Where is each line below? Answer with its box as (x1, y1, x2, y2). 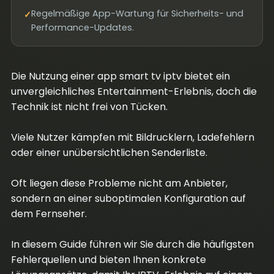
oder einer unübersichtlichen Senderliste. (10, 146, 207, 160)
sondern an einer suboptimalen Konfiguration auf (10, 191, 246, 206)
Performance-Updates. (31, 21, 134, 34)
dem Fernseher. (10, 207, 87, 221)
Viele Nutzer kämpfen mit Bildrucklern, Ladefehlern (10, 130, 254, 144)
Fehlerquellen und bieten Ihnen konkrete (10, 253, 206, 267)
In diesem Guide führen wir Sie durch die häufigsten (10, 237, 254, 251)
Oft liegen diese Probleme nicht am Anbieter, (10, 176, 228, 190)
